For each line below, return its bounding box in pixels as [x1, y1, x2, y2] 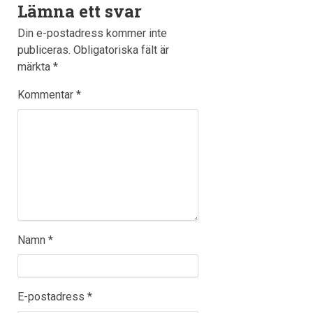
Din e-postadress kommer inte [17, 27, 168, 41]
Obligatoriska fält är [73, 43, 170, 57]
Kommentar [17, 88, 77, 102]
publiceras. [17, 43, 71, 57]
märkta [17, 60, 54, 74]
